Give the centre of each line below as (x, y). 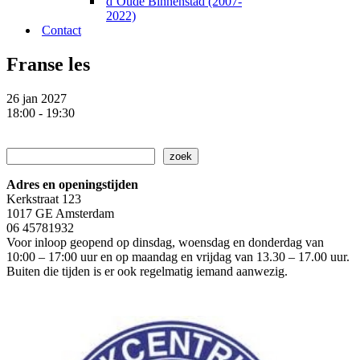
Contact (61, 30)
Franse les (48, 64)
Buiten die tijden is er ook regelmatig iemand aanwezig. (147, 271)
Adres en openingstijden (72, 184)
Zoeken (25, 153)
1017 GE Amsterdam (60, 213)
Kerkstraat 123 (44, 198)
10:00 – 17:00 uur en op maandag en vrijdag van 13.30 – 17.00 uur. (178, 256)
